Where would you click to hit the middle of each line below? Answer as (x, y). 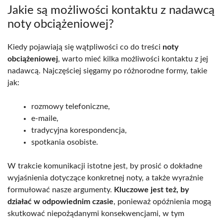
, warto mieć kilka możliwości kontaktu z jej (133, 59)
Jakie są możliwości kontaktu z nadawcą (111, 11)
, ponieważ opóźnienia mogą (162, 202)
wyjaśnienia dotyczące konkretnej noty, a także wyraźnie (105, 178)
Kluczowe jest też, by (151, 190)
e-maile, (45, 119)
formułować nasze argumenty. (61, 190)
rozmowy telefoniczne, (71, 107)
